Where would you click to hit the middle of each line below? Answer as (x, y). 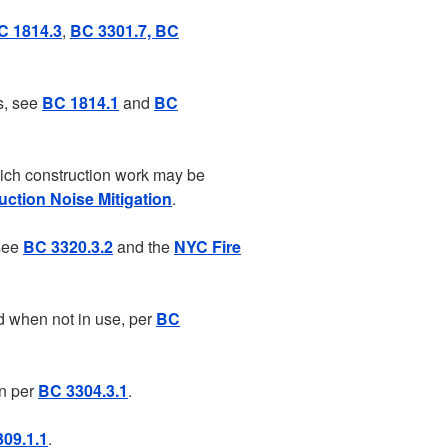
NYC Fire (207, 246)
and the (143, 246)
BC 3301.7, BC (124, 30)
